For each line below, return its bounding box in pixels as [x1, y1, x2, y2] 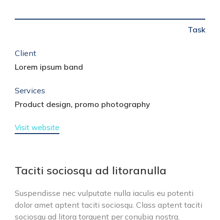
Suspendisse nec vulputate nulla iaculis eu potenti [15, 188, 193, 198]
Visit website [15, 123, 59, 133]
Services [15, 85, 45, 96]
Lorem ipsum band [15, 62, 83, 72]
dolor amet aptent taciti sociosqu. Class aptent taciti [15, 200, 202, 210]
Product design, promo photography [15, 99, 150, 110]
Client [15, 48, 36, 58]
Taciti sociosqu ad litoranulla [15, 164, 166, 178]
